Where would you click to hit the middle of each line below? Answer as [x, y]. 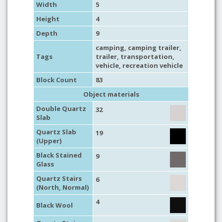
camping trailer [154, 48]
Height [48, 19]
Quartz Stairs [59, 178]
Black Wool [55, 205]
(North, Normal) [62, 187]
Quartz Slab [56, 132]
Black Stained [59, 155]
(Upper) [49, 141]
